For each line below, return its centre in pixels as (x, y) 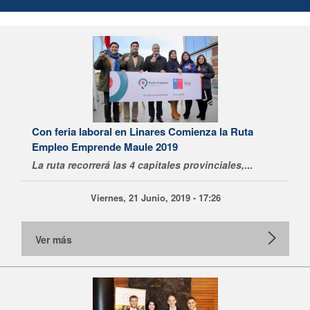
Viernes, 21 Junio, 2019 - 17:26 (155, 198)
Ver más (54, 239)
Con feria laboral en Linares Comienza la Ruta (143, 131)
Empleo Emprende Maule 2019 (105, 147)
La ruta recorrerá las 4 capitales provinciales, (138, 165)
